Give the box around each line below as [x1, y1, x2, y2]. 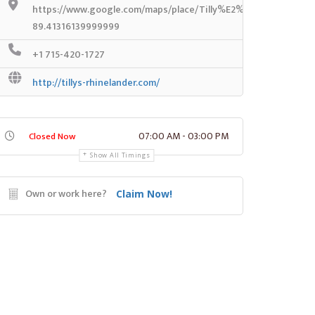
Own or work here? [25, 186, 107, 202]
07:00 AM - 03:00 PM [139, 128, 229, 144]
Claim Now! [116, 187, 172, 200]
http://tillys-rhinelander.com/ [32, 75, 160, 91]
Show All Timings [90, 150, 150, 160]
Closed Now [29, 129, 75, 144]
